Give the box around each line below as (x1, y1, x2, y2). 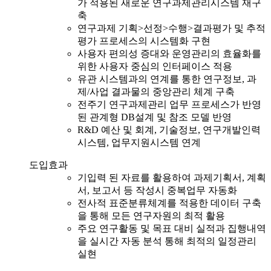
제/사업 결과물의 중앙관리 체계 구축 (77, 86, 235, 97)
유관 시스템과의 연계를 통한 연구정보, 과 (77, 73, 256, 84)
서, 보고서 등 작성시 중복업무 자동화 (77, 184, 237, 195)
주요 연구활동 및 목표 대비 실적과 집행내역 (77, 223, 266, 233)
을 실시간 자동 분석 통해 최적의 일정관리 (77, 235, 256, 246)
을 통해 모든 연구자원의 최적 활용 (77, 210, 225, 221)
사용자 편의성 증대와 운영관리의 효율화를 (77, 48, 261, 59)
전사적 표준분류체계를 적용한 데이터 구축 (77, 197, 261, 208)
